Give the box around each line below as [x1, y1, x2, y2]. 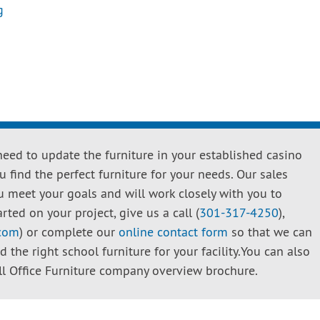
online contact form [119, 225, 228, 241]
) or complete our [19, 225, 119, 241]
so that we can [228, 225, 312, 241]
